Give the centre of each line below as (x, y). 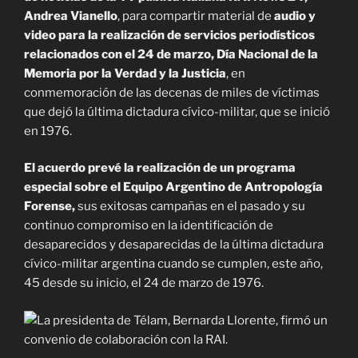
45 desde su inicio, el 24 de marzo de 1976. (144, 283)
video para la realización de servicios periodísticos (169, 35)
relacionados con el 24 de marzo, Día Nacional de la (171, 54)
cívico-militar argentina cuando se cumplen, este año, (173, 264)
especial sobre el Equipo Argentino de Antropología (173, 187)
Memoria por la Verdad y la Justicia (125, 73)
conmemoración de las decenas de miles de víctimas (172, 92)
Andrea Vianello (71, 16)
